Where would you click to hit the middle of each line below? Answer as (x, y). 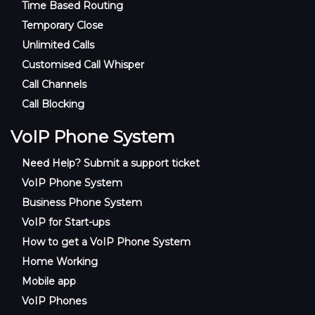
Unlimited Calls (58, 45)
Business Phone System (82, 202)
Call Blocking (53, 104)
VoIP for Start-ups (66, 222)
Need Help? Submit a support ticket (111, 163)
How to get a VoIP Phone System (107, 242)
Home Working (60, 261)
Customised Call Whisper (83, 64)
